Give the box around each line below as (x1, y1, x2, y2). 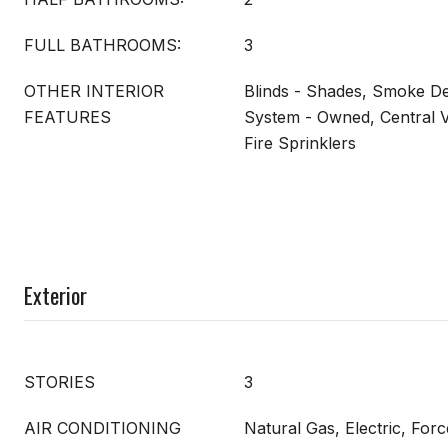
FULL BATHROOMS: (24, 34, 181, 55)
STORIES (24, 371, 95, 392)
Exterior (24, 278, 87, 311)
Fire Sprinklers (244, 132, 356, 153)
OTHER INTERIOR (24, 80, 164, 101)
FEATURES (24, 106, 111, 127)
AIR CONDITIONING (24, 417, 181, 438)
